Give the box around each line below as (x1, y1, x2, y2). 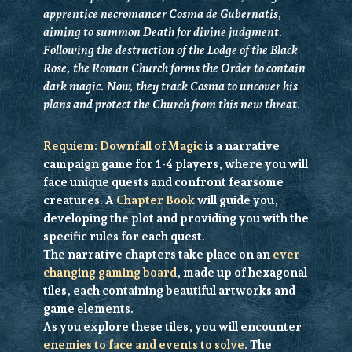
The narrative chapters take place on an (42, 247, 273, 262)
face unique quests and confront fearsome (42, 175, 284, 190)
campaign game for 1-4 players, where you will (42, 157, 308, 172)
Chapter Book (115, 193, 195, 208)
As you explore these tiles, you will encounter (42, 320, 302, 335)
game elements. (42, 302, 134, 317)
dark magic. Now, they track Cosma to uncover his (42, 79, 298, 94)
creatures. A (42, 193, 116, 208)
